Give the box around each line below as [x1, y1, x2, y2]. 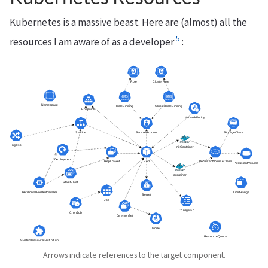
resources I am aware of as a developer [10, 35, 174, 49]
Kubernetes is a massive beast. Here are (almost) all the [10, 16, 247, 29]
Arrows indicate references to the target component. [42, 249, 226, 260]
